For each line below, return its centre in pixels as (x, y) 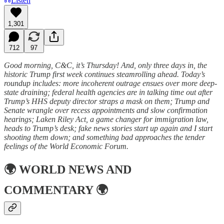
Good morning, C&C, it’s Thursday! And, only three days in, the (105, 65)
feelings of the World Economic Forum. (66, 146)
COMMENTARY (48, 190)
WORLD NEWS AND (75, 170)
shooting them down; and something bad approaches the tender (104, 137)
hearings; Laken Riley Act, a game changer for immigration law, (106, 119)
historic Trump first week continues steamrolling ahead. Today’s (104, 74)
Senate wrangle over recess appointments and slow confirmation (106, 110)
